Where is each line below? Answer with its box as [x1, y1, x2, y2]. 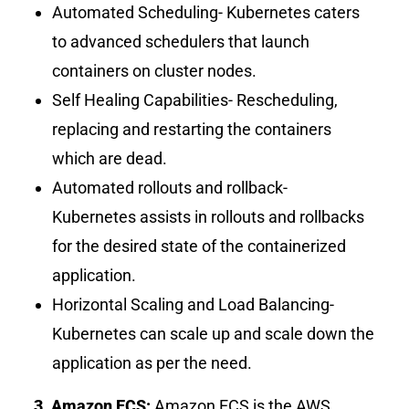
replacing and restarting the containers [52, 120, 332, 140]
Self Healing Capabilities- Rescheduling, [52, 90, 339, 110]
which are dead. [52, 149, 168, 169]
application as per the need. [52, 353, 253, 373]
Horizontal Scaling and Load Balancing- [52, 295, 335, 315]
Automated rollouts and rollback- [52, 178, 288, 198]
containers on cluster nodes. [52, 61, 257, 81]
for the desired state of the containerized [52, 236, 347, 257]
